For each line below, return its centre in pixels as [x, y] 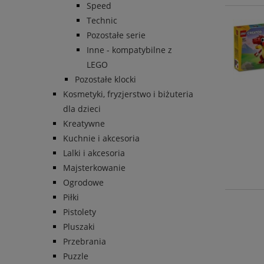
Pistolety [80, 212]
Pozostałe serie [116, 35]
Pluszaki [79, 227]
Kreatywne [84, 124]
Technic [102, 21]
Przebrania [85, 242]
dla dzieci [82, 109]
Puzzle [76, 256]
